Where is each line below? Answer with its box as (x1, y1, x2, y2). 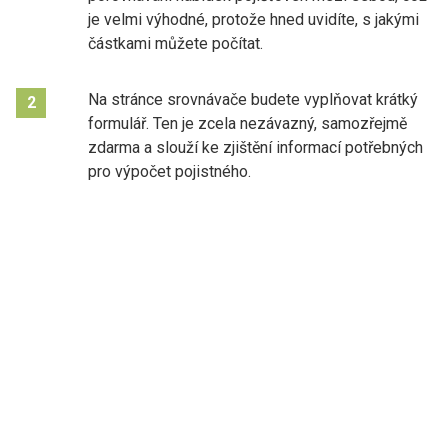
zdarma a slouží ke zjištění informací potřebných (88, 137, 423, 157)
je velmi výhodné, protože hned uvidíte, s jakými (88, 9, 419, 29)
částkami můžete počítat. (88, 33, 263, 53)
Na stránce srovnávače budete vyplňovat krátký (88, 89, 418, 109)
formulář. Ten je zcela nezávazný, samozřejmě (88, 113, 407, 133)
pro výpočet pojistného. (88, 161, 251, 181)
